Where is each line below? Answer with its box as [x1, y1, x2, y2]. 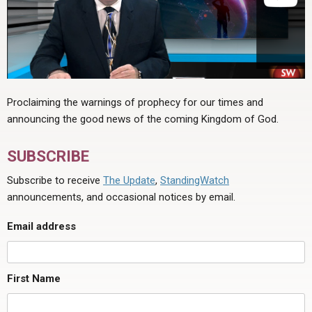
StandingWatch [160, 173, 229, 187]
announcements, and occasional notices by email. [7, 190, 235, 203]
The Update [103, 173, 155, 187]
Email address [7, 219, 76, 233]
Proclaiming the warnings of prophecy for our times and [7, 96, 263, 109]
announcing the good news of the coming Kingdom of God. [7, 113, 279, 126]
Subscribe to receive [7, 173, 103, 187]
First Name [7, 272, 61, 286]
